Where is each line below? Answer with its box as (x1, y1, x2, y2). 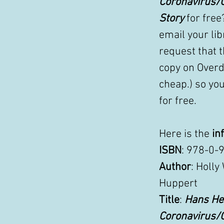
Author (159, 160, 191, 174)
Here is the (159, 127, 212, 141)
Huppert (159, 177, 200, 190)
